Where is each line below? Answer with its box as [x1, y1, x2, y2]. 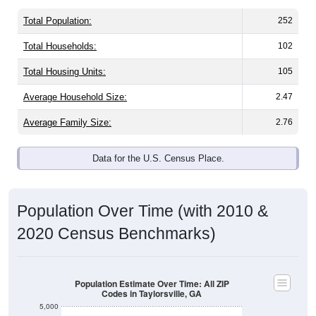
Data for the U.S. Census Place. [92, 138, 224, 149]
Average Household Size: [23, 76, 127, 87]
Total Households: [23, 25, 97, 37]
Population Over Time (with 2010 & [17, 186, 268, 205]
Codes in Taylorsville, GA [102, 272, 202, 285]
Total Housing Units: [23, 51, 106, 62]
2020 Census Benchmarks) [17, 209, 216, 228]
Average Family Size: [23, 102, 111, 113]
